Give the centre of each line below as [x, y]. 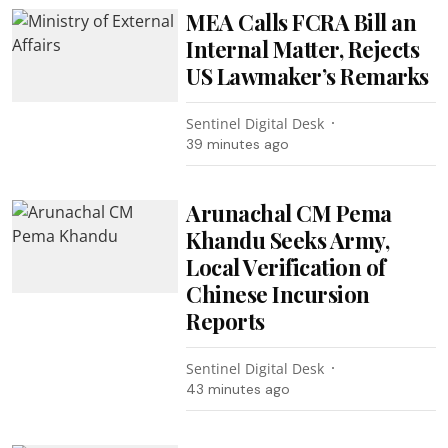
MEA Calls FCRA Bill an [301, 21]
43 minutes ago [238, 388]
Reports [225, 320]
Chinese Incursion [278, 293]
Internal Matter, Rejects [303, 48]
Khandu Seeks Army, [288, 239]
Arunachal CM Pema [289, 212]
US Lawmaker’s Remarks [307, 75]
